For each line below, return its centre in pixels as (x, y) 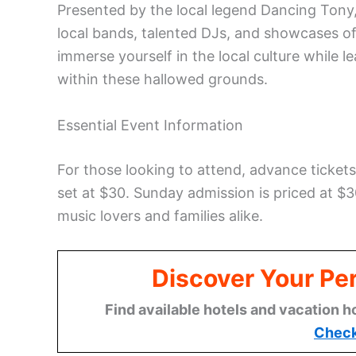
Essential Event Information (150, 126)
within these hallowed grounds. (163, 79)
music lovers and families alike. (160, 216)
